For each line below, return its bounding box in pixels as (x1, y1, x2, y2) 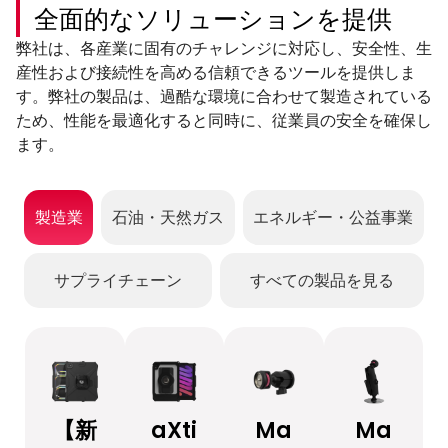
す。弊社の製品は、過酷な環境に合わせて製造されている (16, 84, 432, 108)
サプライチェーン (54, 270, 182, 290)
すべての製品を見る (250, 270, 394, 290)
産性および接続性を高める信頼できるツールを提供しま (16, 60, 416, 84)
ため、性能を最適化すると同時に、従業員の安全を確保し (16, 108, 432, 132)
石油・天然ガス (111, 207, 224, 227)
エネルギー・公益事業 (253, 207, 414, 227)
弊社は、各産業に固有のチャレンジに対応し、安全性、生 (16, 36, 432, 60)
